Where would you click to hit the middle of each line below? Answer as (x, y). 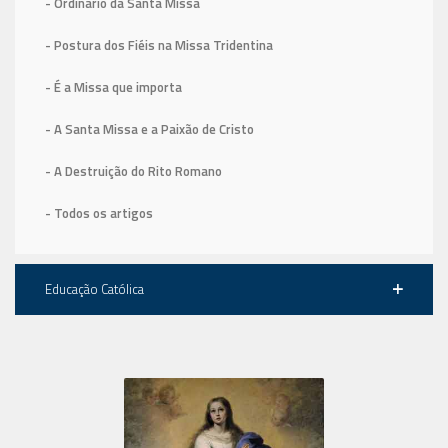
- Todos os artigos (99, 212)
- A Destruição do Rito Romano (133, 170)
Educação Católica (94, 288)
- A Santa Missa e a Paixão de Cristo (149, 128)
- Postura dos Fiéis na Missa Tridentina (159, 44)
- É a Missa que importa (113, 86)
